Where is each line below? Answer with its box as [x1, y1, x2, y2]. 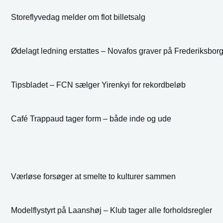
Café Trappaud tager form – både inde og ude [11, 114, 171, 123]
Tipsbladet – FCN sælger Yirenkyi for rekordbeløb [11, 81, 186, 90]
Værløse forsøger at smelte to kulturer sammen [11, 172, 176, 181]
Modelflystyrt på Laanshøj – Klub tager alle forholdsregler [11, 206, 212, 215]
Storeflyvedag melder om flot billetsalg [11, 13, 145, 22]
